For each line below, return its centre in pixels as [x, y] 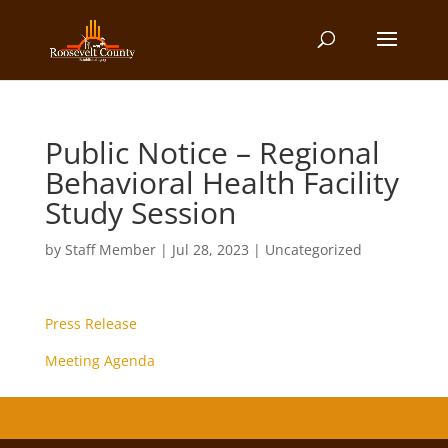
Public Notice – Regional [212, 152]
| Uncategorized [305, 249]
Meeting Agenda [99, 360]
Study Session [140, 212]
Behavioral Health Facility [221, 182]
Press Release [90, 323]
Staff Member [110, 249]
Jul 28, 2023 [210, 249]
